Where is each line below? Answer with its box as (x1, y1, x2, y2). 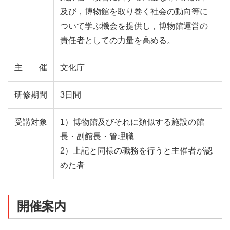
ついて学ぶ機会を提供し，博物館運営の (60, 22, 208, 31)
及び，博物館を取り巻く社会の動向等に (60, 7, 208, 16)
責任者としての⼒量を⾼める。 (60, 36, 175, 45)
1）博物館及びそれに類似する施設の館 (60, 118, 204, 127)
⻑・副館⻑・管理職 (60, 132, 134, 141)
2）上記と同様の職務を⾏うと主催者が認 (60, 146, 213, 156)
